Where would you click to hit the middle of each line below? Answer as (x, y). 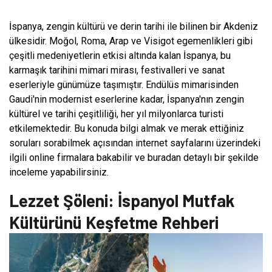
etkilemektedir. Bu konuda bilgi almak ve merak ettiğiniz (127, 128)
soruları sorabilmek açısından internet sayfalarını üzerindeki (135, 143)
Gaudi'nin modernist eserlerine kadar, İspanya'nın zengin (127, 99)
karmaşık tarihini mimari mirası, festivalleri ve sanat (117, 70)
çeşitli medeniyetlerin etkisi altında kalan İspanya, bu (120, 55)
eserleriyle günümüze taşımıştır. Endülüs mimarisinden (124, 84)
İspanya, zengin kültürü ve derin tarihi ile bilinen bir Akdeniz (134, 26)
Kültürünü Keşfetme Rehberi (114, 222)
